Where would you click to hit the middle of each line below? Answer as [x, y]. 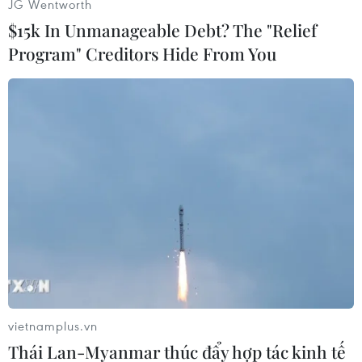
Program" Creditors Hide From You [142, 53]
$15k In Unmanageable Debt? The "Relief [162, 29]
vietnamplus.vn [53, 326]
